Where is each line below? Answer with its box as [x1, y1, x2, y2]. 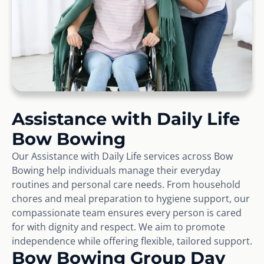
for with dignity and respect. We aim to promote [12, 220, 225, 233]
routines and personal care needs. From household [12, 177, 240, 191]
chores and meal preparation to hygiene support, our [12, 192, 250, 205]
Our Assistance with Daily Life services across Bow [12, 149, 233, 163]
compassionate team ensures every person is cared [12, 206, 242, 219]
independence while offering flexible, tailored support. [12, 234, 252, 247]
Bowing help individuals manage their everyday [12, 163, 220, 177]
